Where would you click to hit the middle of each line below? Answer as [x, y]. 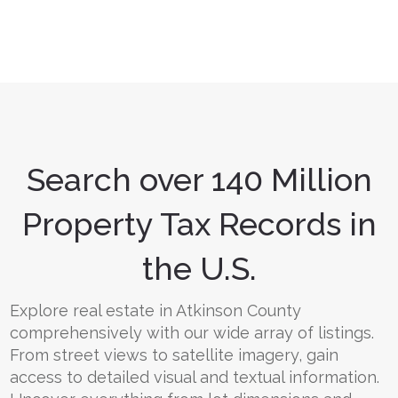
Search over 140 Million [199, 179]
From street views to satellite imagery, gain [174, 355]
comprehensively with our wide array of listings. [192, 333]
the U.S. [199, 268]
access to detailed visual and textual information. [195, 377]
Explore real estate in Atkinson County [155, 310]
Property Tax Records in [199, 224]
